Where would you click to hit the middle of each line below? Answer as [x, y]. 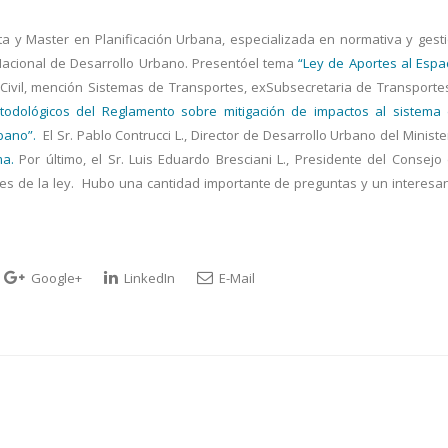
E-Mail [235, 278]
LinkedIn [148, 278]
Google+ [55, 278]
